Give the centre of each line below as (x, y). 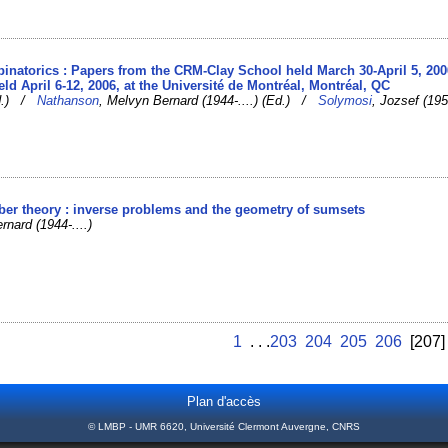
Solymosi (345, 101)
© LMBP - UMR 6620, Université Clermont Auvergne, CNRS (224, 427)
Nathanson (68, 101)
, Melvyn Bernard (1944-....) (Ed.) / (209, 101)
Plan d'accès (224, 401)
